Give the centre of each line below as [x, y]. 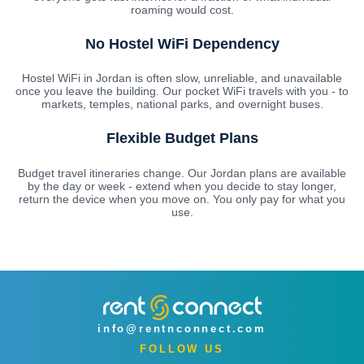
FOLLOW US [182, 349]
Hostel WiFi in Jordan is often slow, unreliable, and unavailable [182, 78]
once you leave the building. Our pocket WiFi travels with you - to [182, 91]
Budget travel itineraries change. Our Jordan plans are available [182, 173]
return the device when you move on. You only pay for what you [182, 199]
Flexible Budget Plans [182, 139]
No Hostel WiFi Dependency [182, 43]
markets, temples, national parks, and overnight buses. [182, 104]
